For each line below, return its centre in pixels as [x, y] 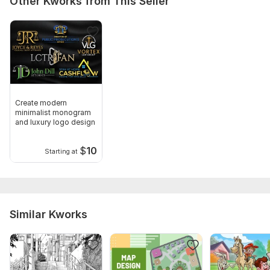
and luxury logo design [55, 122]
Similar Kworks [49, 215]
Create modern [41, 103]
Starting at [61, 151]
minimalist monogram [53, 113]
